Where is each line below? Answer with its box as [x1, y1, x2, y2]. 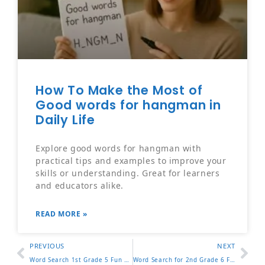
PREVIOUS [30, 241, 65, 251]
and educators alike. [35, 180, 124, 192]
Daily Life [35, 111, 96, 129]
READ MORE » [35, 209, 88, 219]
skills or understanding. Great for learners [35, 167, 220, 179]
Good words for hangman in [35, 96, 221, 114]
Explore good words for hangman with [35, 143, 202, 154]
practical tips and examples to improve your [35, 155, 227, 167]
